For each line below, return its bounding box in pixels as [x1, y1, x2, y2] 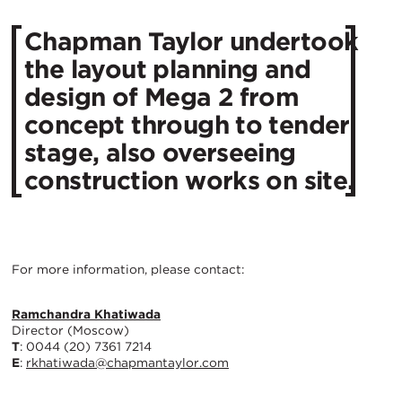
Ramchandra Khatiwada [12, 307, 161, 322]
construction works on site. [24, 164, 354, 196]
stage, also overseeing [24, 136, 296, 168]
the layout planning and [24, 53, 311, 84]
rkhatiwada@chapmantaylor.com [26, 355, 229, 371]
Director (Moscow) [12, 323, 129, 338]
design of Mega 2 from [24, 81, 300, 112]
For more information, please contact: [12, 262, 244, 277]
